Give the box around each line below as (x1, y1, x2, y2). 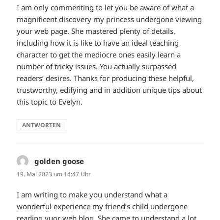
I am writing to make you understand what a (17, 189, 168, 199)
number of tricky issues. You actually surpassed (17, 61, 177, 72)
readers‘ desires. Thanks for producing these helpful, (17, 73, 194, 83)
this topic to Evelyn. (17, 97, 83, 107)
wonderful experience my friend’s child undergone (17, 201, 188, 211)
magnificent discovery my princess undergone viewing (17, 14, 202, 25)
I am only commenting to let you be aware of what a (17, 2, 194, 13)
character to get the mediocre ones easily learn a (17, 50, 181, 60)
